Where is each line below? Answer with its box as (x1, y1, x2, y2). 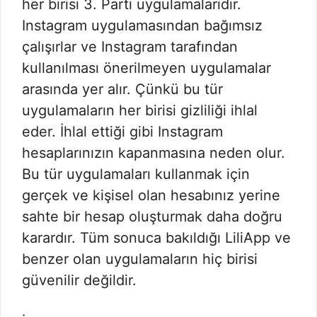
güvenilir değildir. (22, 272, 137, 289)
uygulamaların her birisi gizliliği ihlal (22, 102, 258, 120)
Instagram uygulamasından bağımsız (22, 17, 263, 35)
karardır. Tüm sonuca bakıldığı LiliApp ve (22, 229, 291, 247)
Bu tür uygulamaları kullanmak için (22, 166, 250, 183)
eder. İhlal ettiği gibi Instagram (22, 123, 223, 141)
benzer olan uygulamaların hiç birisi (22, 250, 258, 268)
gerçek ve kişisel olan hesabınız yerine (22, 187, 280, 204)
